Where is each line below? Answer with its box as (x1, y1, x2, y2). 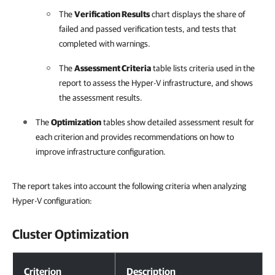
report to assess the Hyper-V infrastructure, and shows (59, 78, 253, 88)
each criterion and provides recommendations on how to (36, 132, 234, 142)
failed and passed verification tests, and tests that (59, 24, 236, 34)
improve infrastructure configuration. (36, 147, 166, 157)
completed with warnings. (59, 39, 150, 48)
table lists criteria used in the (151, 63, 255, 73)
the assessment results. (59, 93, 142, 103)
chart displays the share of (150, 9, 245, 19)
